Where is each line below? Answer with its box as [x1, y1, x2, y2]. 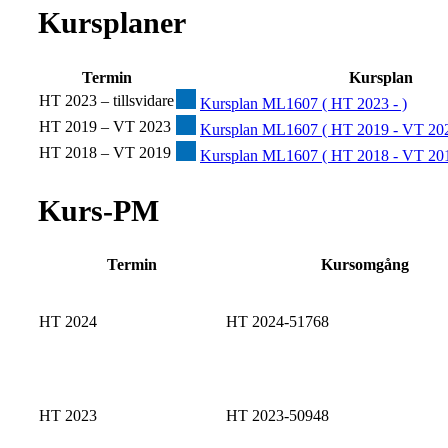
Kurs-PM [38, 193, 159, 227]
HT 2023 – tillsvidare [39, 91, 174, 109]
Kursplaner [38, 5, 186, 39]
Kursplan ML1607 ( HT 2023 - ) [200, 94, 407, 112]
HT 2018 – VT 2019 [39, 143, 171, 161]
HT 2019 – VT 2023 [39, 117, 171, 135]
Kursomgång [321, 256, 409, 274]
